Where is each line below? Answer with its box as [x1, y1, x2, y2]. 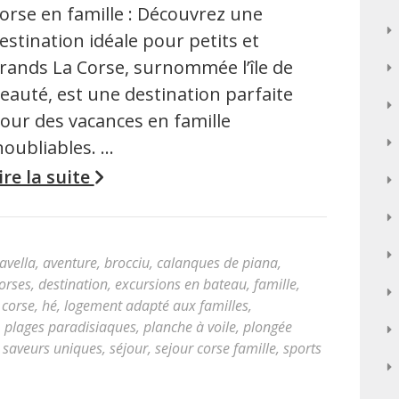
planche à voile [143, 317, 236, 337]
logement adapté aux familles [64, 296, 248, 315]
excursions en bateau [115, 274, 247, 294]
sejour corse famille [155, 338, 276, 358]
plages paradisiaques [4, 317, 136, 337]
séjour [110, 338, 148, 358]
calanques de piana [157, 253, 278, 273]
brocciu [104, 253, 150, 273]
